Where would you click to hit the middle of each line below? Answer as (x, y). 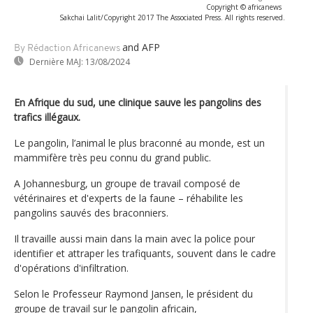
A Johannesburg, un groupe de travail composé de (127, 183)
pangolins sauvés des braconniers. (91, 212)
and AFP (141, 47)
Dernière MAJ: (56, 61)
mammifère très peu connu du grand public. (112, 157)
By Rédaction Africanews (67, 48)
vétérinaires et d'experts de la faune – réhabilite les (129, 198)
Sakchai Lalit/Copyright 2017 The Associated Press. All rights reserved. (172, 17)
